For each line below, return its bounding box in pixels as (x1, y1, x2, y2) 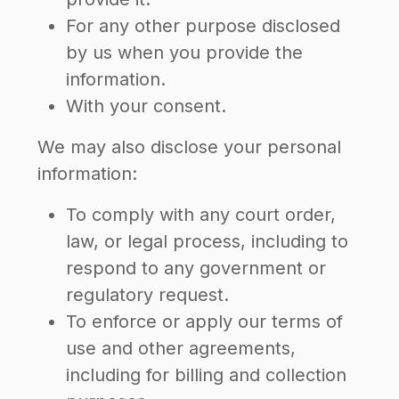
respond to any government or (66, 257, 326, 279)
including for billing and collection (66, 364, 346, 386)
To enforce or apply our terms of (66, 311, 343, 332)
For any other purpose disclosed (66, 15, 340, 37)
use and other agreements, (66, 338, 296, 359)
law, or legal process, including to (66, 231, 348, 252)
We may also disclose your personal (37, 136, 341, 158)
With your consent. (66, 95, 226, 117)
